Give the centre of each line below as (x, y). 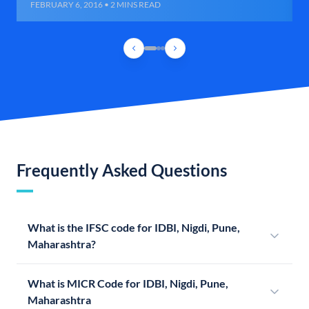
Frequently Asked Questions (122, 170)
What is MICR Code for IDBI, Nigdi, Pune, (128, 283)
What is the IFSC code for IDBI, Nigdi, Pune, (134, 228)
